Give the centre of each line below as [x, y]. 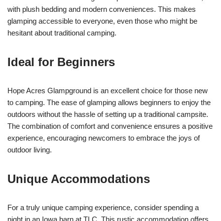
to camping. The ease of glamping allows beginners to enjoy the [109, 102]
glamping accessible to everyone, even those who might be [102, 21]
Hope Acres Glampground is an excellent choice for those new [108, 90]
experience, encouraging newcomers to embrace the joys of [104, 138]
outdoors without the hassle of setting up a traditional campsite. [108, 114]
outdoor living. [30, 149]
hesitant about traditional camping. [62, 33]
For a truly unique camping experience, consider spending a [103, 207]
